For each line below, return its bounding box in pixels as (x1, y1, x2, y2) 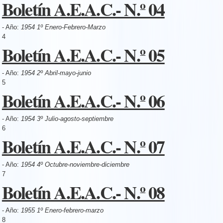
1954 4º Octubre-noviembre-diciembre (20, 160, 129, 168)
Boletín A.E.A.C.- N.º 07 (1, 133, 165, 159)
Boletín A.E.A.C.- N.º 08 (1, 179, 165, 205)
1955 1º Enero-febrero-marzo (20, 206, 104, 214)
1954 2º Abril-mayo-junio (20, 69, 91, 77)
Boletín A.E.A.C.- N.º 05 (1, 41, 165, 68)
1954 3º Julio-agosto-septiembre (20, 114, 113, 122)
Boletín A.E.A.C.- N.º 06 (1, 87, 165, 113)
